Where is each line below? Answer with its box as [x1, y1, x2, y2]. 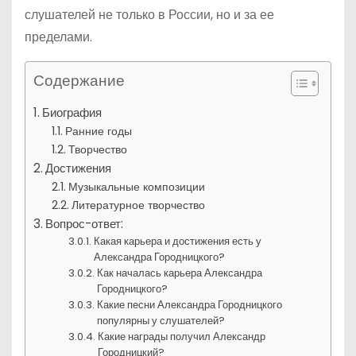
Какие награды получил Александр [98, 329, 266, 344]
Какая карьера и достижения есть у [94, 234, 262, 249]
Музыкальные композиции [68, 179, 205, 195]
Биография [42, 104, 103, 121]
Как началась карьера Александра [97, 265, 263, 281]
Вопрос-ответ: [45, 215, 124, 232]
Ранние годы [64, 123, 132, 139]
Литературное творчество [71, 197, 205, 213]
